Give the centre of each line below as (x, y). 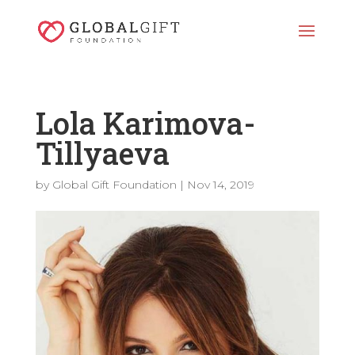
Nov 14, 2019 (220, 185)
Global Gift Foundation (114, 185)
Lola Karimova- (145, 123)
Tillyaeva (102, 153)
